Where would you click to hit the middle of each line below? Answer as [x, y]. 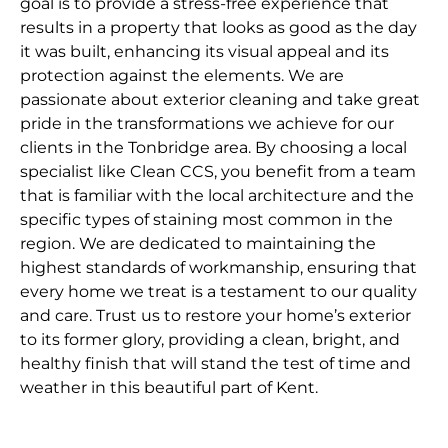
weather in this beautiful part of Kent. [169, 388]
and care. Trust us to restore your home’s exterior [215, 316]
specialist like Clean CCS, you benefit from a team [218, 172]
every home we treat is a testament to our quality [218, 292]
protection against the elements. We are [182, 76]
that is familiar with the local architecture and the [217, 196]
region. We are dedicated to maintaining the [198, 244]
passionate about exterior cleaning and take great [220, 100]
